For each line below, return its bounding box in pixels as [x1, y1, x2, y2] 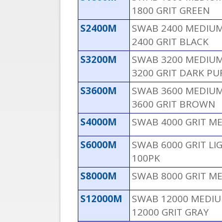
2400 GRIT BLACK [132, 35, 209, 49]
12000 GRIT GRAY [132, 206, 209, 219]
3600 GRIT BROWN [132, 98, 215, 111]
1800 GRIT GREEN [132, 4, 210, 17]
